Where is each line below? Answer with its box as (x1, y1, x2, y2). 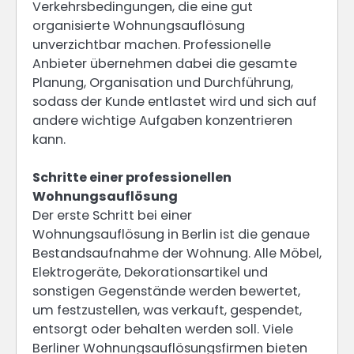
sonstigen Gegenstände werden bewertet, (32, 282, 300, 301)
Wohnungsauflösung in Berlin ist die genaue (32, 225, 310, 244)
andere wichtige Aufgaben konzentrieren (32, 111, 292, 130)
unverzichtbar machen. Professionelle (32, 36, 271, 54)
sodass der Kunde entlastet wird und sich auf (32, 92, 317, 111)
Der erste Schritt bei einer (32, 206, 192, 225)
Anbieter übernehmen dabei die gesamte (32, 55, 297, 73)
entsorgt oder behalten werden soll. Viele (32, 320, 293, 339)
